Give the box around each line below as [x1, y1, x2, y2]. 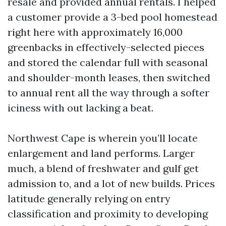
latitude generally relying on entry [8, 192, 171, 205]
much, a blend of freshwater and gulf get [8, 162, 199, 175]
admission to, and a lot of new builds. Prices [8, 177, 215, 190]
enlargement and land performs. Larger [8, 147, 195, 159]
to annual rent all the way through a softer [8, 86, 209, 99]
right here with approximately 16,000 [8, 26, 183, 38]
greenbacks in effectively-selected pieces [8, 41, 204, 53]
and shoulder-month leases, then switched [8, 71, 210, 84]
